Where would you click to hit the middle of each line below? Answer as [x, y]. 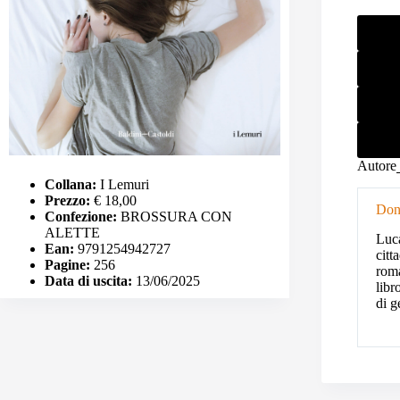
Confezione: [81, 216]
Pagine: [67, 264]
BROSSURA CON [175, 216]
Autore [377, 166]
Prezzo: [67, 200]
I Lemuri [123, 184]
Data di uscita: [88, 280]
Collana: [71, 184]
